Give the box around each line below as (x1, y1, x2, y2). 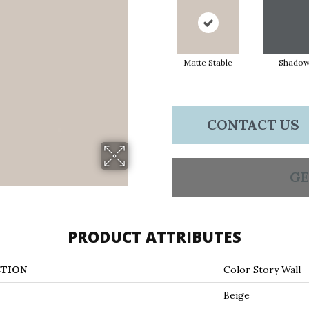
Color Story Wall (223, 263, 301, 276)
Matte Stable (183, 57, 232, 68)
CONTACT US (206, 115, 299, 133)
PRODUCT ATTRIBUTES (68, 226, 241, 247)
